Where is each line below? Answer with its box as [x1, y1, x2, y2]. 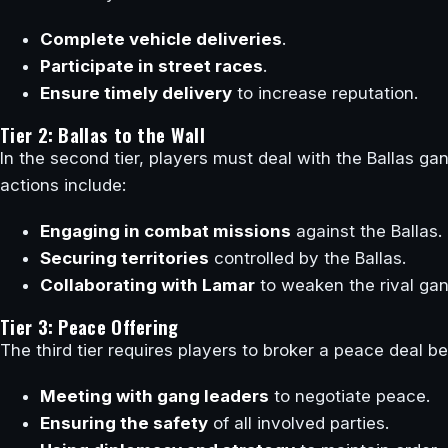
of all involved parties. [208, 413, 389, 434]
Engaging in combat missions [40, 220, 291, 241]
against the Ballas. [291, 220, 442, 241]
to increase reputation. [232, 82, 418, 103]
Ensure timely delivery [40, 82, 232, 103]
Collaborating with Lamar [40, 274, 255, 295]
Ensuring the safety [40, 413, 208, 434]
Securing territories [40, 247, 209, 268]
